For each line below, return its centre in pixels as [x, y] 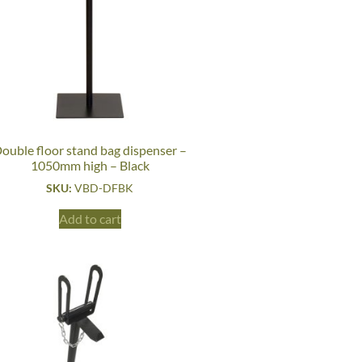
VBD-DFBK [104, 187]
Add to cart [90, 218]
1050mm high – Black [90, 165]
